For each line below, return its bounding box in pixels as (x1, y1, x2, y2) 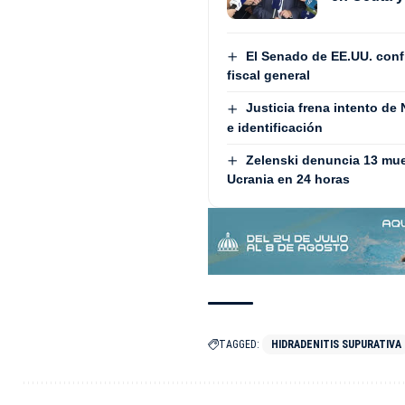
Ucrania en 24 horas (227, 171, 351, 186)
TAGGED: (219, 338, 260, 352)
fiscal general (227, 68, 311, 83)
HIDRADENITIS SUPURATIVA (271, 338, 402, 352)
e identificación (227, 119, 324, 135)
